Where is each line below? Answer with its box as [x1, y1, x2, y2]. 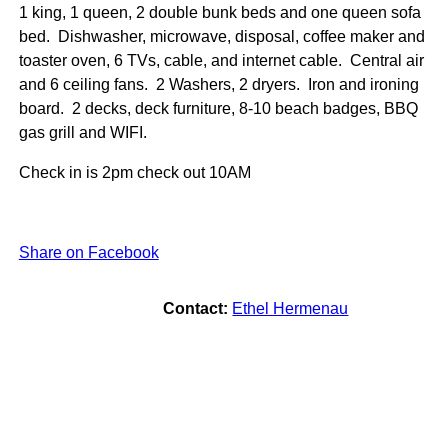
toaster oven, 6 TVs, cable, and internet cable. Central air [18, 51, 424, 69]
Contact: [163, 299, 229, 317]
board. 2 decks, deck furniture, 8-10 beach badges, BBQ [18, 99, 418, 117]
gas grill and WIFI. [18, 123, 147, 141]
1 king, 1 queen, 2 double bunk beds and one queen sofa [18, 3, 421, 21]
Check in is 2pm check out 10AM [18, 163, 255, 181]
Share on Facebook [18, 243, 159, 261]
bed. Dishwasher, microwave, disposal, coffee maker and [18, 27, 425, 45]
